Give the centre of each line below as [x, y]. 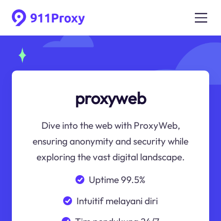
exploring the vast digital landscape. [110, 157]
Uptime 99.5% [117, 179]
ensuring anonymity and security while [110, 141]
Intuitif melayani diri [117, 201]
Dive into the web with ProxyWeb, [110, 126]
